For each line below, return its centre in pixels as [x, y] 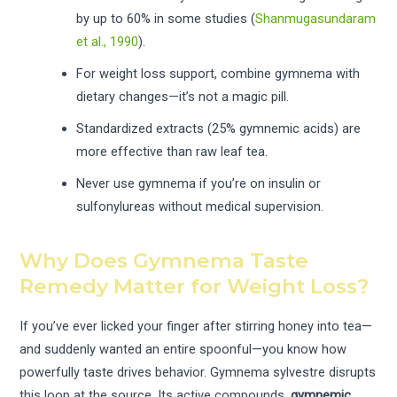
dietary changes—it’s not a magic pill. [183, 96]
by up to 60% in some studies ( [166, 18]
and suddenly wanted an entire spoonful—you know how [183, 349]
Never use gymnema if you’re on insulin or [199, 183]
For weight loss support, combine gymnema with [218, 73]
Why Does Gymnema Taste [164, 261]
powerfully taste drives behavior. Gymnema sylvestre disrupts [198, 372]
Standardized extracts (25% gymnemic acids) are [219, 128]
